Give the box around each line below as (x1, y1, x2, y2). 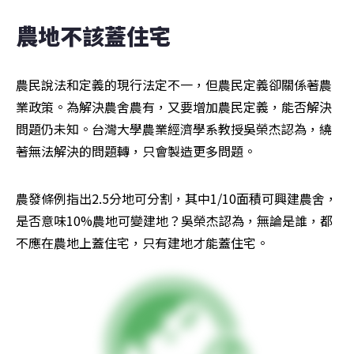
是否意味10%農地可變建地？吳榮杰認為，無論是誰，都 (16, 211, 333, 231)
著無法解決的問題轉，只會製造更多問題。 (16, 141, 256, 161)
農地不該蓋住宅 (16, 20, 171, 52)
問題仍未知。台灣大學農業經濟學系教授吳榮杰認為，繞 (16, 119, 332, 139)
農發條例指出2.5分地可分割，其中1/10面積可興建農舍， (16, 189, 337, 209)
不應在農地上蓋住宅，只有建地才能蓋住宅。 (16, 233, 269, 253)
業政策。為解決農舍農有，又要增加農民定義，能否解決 (16, 97, 332, 117)
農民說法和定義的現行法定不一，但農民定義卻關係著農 (16, 75, 332, 95)
